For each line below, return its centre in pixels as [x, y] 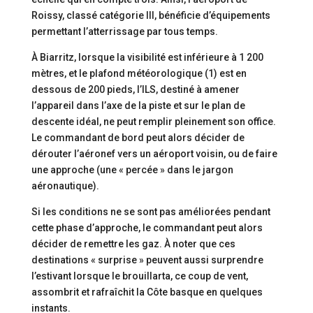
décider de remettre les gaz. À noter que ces [133, 244]
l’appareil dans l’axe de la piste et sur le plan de [138, 105]
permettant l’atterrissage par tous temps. [124, 31]
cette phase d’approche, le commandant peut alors [147, 228]
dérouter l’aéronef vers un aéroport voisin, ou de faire [154, 154]
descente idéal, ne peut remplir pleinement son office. [153, 122]
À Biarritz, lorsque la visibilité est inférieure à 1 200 [147, 57]
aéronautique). [65, 186]
